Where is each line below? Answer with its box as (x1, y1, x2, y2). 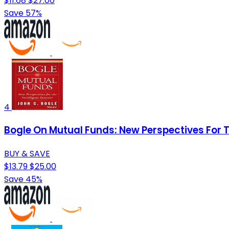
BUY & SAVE (4, 148, 50, 160)
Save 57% (4, 7, 42, 19)
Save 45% (4, 173, 42, 186)
